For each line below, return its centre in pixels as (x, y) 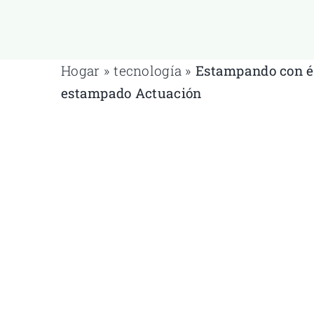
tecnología (148, 70)
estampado (96, 93)
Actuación (166, 93)
